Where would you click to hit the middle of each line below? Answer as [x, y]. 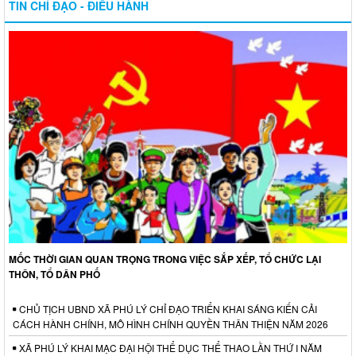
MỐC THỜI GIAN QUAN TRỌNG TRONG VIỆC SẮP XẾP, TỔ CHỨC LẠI [165, 259]
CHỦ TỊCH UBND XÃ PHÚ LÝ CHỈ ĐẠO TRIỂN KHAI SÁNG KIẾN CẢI [167, 309]
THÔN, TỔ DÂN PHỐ [54, 275]
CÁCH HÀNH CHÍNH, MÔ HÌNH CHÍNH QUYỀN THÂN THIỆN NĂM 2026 [170, 324]
